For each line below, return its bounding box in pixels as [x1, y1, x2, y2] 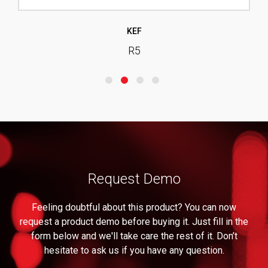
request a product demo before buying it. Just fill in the [20, 216, 248, 227]
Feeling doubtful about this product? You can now [32, 202, 236, 213]
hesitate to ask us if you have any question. [44, 245, 224, 256]
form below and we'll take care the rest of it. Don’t [31, 230, 237, 242]
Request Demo [87, 170, 181, 187]
